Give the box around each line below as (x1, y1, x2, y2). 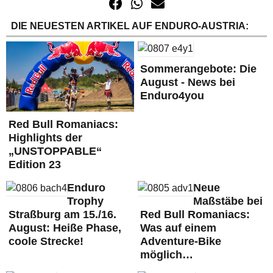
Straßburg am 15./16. (9, 208, 116, 221)
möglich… (140, 249, 193, 261)
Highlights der (9, 132, 82, 144)
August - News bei (140, 76, 235, 89)
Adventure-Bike (140, 235, 221, 247)
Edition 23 (9, 158, 61, 171)
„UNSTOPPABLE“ (9, 145, 102, 157)
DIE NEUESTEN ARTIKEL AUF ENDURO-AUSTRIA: (11, 21, 249, 32)
